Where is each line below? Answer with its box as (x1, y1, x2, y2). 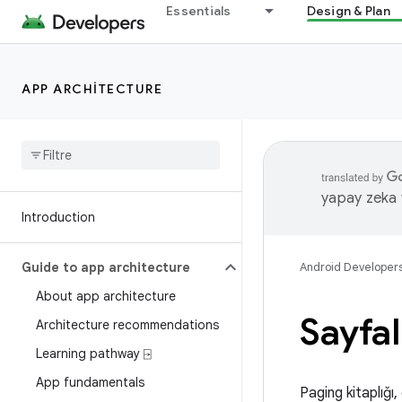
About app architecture (36, 288, 176, 304)
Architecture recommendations (36, 317, 219, 333)
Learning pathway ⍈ (36, 345, 151, 362)
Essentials (166, 3, 232, 19)
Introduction (22, 209, 95, 225)
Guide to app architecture (22, 259, 190, 275)
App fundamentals (36, 374, 144, 390)
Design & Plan (306, 3, 390, 19)
